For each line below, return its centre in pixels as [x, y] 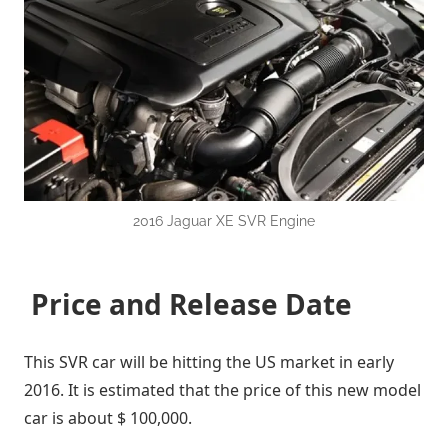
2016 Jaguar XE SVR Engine [224, 220]
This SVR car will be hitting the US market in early [209, 361]
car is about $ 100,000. [108, 417]
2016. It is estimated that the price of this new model [222, 389]
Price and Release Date [188, 303]
